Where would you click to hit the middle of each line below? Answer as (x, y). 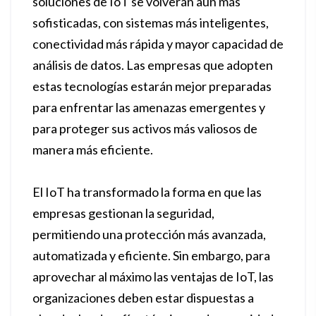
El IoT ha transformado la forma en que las (147, 192)
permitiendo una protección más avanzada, (149, 234)
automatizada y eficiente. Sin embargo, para (151, 255)
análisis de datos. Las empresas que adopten (153, 65)
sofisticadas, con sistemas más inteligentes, (151, 23)
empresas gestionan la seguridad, (123, 213)
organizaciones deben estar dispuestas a (143, 298)
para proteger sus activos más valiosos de (145, 128)
